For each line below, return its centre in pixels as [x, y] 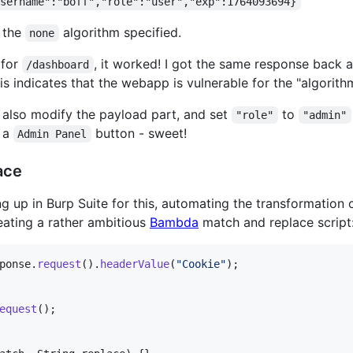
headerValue [135, 264]
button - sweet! [139, 133]
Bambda [174, 222]
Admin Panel [52, 134]
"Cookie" [201, 264]
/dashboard [58, 64]
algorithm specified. [120, 32]
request [59, 264]
